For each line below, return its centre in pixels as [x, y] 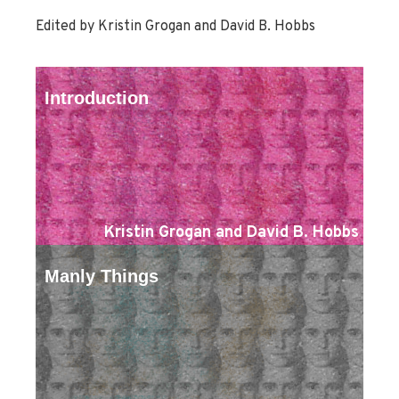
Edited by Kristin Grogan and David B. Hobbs [175, 27]
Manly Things [102, 277]
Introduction [97, 98]
